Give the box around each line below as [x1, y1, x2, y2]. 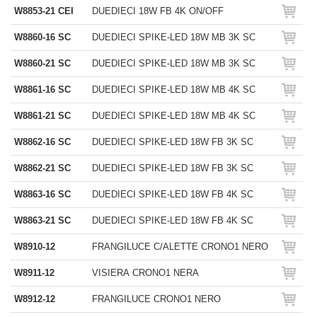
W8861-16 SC [14, 84, 71, 95]
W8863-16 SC [14, 189, 71, 200]
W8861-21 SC [14, 110, 71, 121]
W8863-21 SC [14, 215, 71, 226]
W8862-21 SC [14, 163, 71, 173]
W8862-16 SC [14, 137, 71, 147]
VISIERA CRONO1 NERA [92, 267, 199, 278]
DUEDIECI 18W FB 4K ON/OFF [92, 6, 224, 16]
